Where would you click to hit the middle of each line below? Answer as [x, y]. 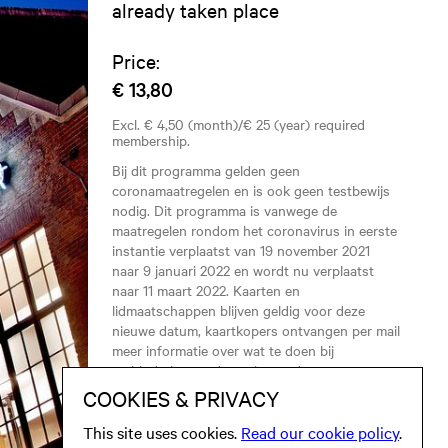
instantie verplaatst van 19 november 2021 [241, 250]
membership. [151, 140]
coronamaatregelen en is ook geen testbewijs [251, 190]
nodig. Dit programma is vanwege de [224, 210]
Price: [136, 60]
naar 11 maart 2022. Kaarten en [206, 290]
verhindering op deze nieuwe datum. [223, 370]
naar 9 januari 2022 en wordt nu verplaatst [243, 270]
